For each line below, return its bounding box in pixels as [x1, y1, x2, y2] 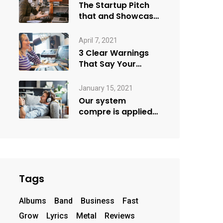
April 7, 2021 [78, 36, 117, 44]
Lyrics [46, 211, 68, 221]
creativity [78, 116, 118, 128]
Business [80, 196, 114, 206]
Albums [18, 196, 46, 206]
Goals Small [78, 69, 127, 81]
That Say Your [78, 58, 136, 70]
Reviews [104, 211, 135, 221]
